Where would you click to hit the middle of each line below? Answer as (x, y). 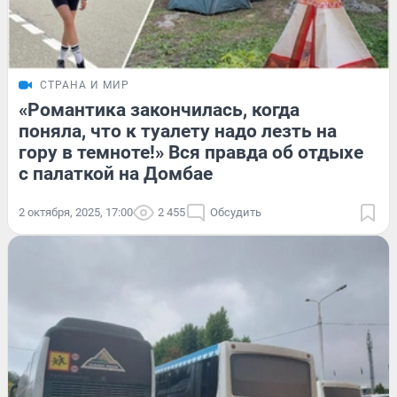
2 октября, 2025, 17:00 (76, 212)
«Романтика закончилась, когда (159, 109)
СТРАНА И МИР (85, 85)
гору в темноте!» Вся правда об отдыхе (191, 152)
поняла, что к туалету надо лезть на (178, 131)
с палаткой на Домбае (116, 173)
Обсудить (236, 212)
